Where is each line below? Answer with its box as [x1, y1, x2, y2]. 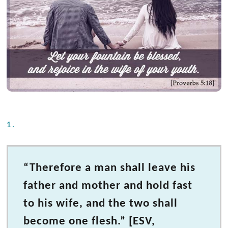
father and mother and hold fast [23, 180, 193, 192]
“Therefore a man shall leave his [23, 162, 196, 175]
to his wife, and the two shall [23, 197, 178, 210]
